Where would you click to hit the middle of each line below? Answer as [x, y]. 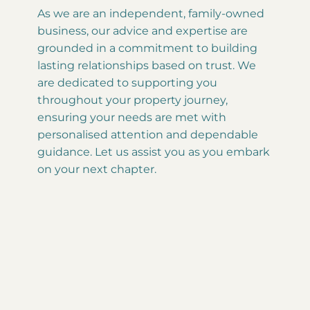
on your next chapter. [97, 169]
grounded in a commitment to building [147, 48]
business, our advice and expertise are [142, 30]
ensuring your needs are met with [131, 117]
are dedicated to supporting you [127, 82]
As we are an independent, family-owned [151, 13]
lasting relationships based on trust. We [146, 65]
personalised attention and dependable [147, 134]
